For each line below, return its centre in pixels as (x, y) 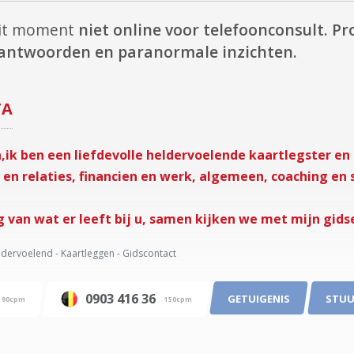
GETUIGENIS (259, 298)
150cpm (178, 299)
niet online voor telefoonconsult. (203, 30)
